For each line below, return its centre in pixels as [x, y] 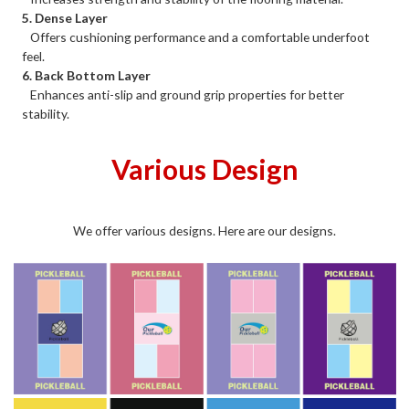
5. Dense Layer [65, 18]
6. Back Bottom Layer [87, 76]
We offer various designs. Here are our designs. [204, 231]
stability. [46, 114]
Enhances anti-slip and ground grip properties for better [184, 95]
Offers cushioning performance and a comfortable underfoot [196, 37]
